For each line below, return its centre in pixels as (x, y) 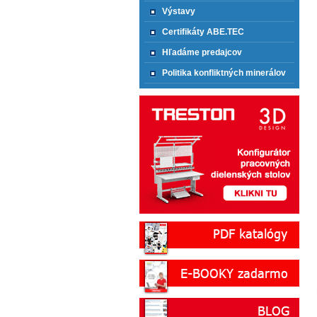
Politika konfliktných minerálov (224, 73)
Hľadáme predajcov (202, 52)
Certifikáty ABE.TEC (203, 32)
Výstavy (179, 11)
